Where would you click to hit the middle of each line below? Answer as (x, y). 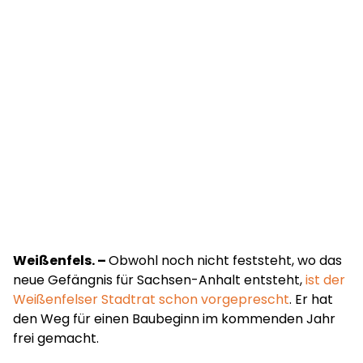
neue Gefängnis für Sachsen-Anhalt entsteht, (159, 280)
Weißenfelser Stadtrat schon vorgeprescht (151, 299)
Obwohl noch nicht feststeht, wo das (225, 261)
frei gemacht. (56, 338)
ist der (325, 280)
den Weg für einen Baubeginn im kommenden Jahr (174, 319)
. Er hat (311, 299)
